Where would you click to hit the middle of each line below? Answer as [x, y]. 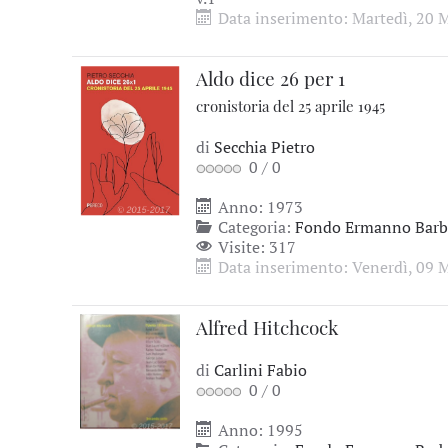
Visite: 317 [255, 247]
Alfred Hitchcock [267, 327]
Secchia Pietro [264, 147]
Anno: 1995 [258, 430]
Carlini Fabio [260, 370]
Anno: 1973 [258, 207]
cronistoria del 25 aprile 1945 [290, 106]
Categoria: [254, 227]
